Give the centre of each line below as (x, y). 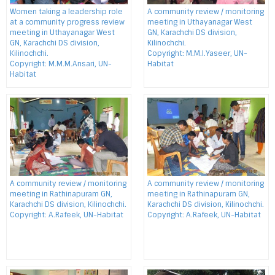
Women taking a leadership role (66, 12)
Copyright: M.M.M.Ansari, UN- (61, 64)
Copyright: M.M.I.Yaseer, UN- (197, 53)
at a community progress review (67, 22)
